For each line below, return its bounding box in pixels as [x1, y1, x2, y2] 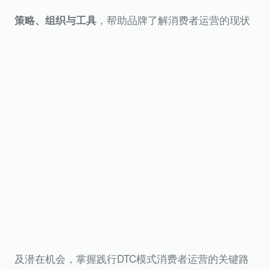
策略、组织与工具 [14, 13, 96, 28]
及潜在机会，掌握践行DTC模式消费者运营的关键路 [14, 251, 249, 266]
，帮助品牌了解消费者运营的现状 [96, 12, 250, 28]
